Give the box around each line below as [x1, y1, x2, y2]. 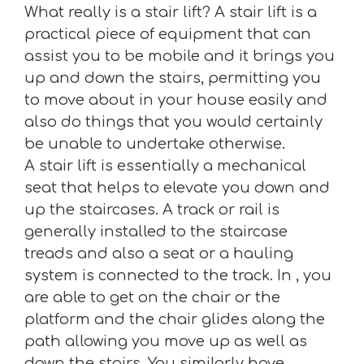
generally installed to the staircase [24, 223, 288, 240]
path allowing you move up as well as [24, 333, 307, 349]
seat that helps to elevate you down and [24, 180, 330, 196]
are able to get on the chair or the [24, 289, 280, 305]
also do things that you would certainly [24, 114, 323, 130]
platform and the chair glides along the [24, 311, 325, 327]
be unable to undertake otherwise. [24, 136, 285, 152]
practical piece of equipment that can [24, 26, 311, 42]
